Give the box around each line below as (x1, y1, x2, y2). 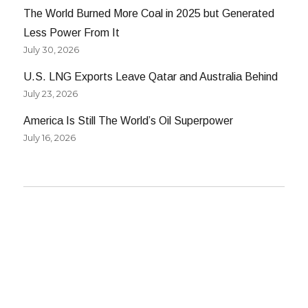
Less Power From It (23, 26, 120, 38)
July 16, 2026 (23, 131, 76, 143)
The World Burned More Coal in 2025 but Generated (23, 7, 275, 19)
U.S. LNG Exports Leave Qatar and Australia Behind (23, 70, 278, 82)
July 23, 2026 (23, 87, 78, 99)
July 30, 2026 (23, 43, 80, 55)
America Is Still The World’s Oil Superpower (23, 114, 234, 126)
